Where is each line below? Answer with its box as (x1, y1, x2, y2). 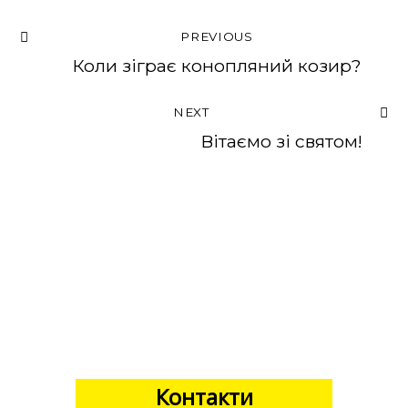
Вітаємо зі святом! (199, 130, 362, 153)
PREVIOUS (180, 28, 253, 44)
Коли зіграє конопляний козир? (72, 54, 362, 76)
